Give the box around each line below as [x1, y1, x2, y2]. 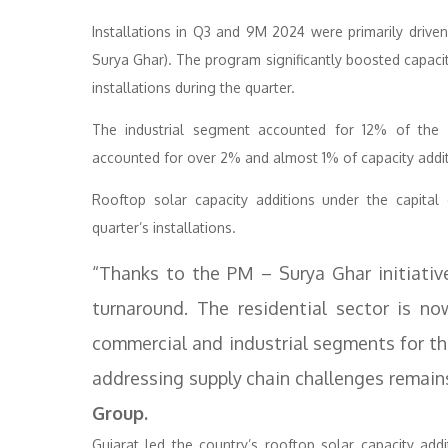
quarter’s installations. [92, 219, 236, 236]
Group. [92, 402, 148, 424]
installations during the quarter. [92, 79, 295, 96]
